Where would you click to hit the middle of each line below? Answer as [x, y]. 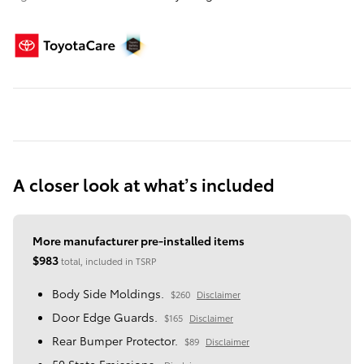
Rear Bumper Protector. [115, 341]
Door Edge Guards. [105, 317]
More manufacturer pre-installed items [139, 241]
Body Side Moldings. [108, 294]
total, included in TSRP [108, 261]
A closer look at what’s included [144, 184]
